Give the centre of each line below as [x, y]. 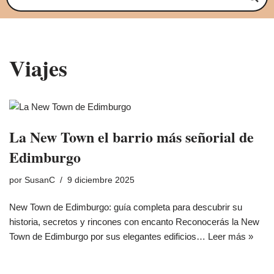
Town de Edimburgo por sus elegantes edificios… [109, 236]
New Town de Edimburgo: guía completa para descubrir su [126, 207]
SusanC [40, 180]
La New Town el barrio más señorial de [131, 137]
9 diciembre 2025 [101, 180]
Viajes [38, 68]
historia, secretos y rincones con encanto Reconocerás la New [134, 222]
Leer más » [231, 236]
